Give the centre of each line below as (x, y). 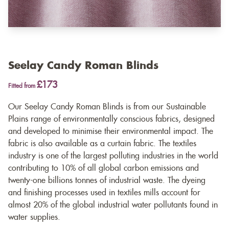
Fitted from (22, 86)
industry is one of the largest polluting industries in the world (113, 156)
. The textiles (175, 144)
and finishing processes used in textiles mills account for (104, 193)
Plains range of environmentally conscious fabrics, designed (111, 119)
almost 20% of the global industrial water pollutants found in (113, 205)
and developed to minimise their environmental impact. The (111, 132)
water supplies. (34, 217)
